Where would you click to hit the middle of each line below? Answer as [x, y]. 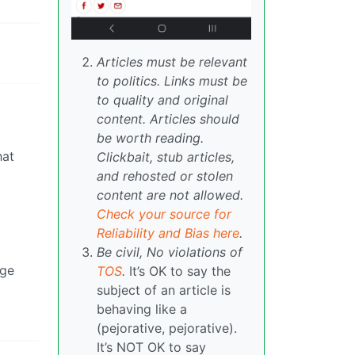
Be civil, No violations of [170, 252]
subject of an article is [164, 290]
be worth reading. [150, 138]
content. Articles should [168, 119]
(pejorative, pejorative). [167, 328]
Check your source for [164, 214]
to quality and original [162, 100]
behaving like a [142, 309]
